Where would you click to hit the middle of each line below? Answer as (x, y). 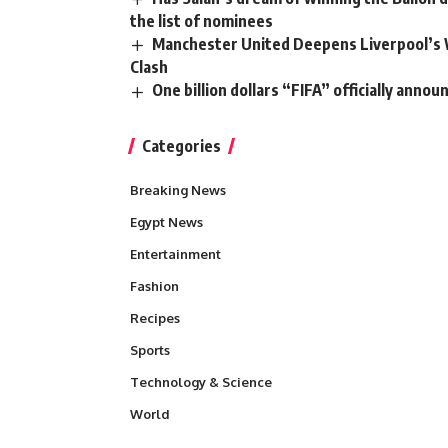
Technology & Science (201, 381)
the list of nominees (201, 21)
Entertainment (175, 253)
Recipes (155, 317)
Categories (181, 145)
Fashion (154, 285)
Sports (150, 349)
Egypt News (166, 221)
